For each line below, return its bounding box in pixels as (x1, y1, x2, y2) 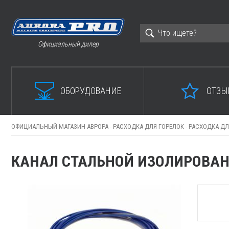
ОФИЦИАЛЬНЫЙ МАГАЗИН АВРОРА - (11, 123, 113, 130)
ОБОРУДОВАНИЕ (60, 85, 121, 96)
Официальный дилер (37, 39, 99, 48)
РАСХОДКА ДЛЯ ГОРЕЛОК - (113, 123, 189, 130)
